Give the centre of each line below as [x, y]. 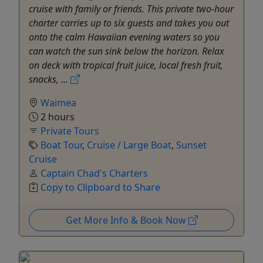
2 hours [56, 117]
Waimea [58, 103]
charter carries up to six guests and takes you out [129, 23]
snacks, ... [50, 80]
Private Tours [70, 131]
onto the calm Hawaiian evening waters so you [124, 37]
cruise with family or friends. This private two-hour [131, 9]
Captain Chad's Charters [94, 173]
